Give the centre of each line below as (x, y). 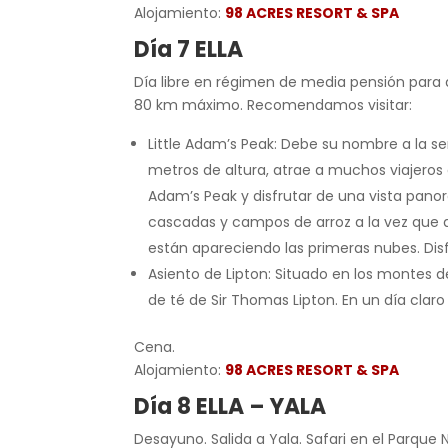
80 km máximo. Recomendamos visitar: (273, 105)
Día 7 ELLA (189, 49)
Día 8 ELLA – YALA (230, 406)
